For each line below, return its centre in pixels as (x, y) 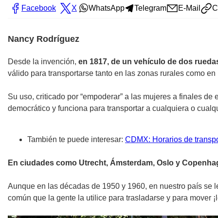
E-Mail (189, 8)
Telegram (150, 8)
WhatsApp (107, 8)
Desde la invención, (43, 61)
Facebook (39, 8)
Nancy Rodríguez (44, 39)
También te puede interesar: (76, 139)
